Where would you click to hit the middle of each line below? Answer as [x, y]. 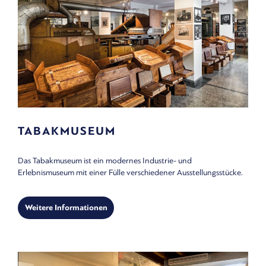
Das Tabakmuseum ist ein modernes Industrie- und [105, 160]
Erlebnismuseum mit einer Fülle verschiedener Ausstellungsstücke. [130, 172]
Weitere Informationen [66, 208]
